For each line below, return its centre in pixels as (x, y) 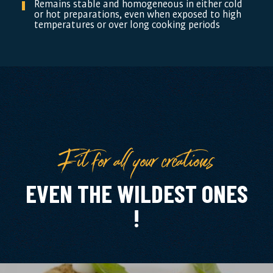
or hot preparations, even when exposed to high (137, 14)
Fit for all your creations (136, 157)
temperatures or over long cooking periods (127, 25)
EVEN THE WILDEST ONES (136, 193)
